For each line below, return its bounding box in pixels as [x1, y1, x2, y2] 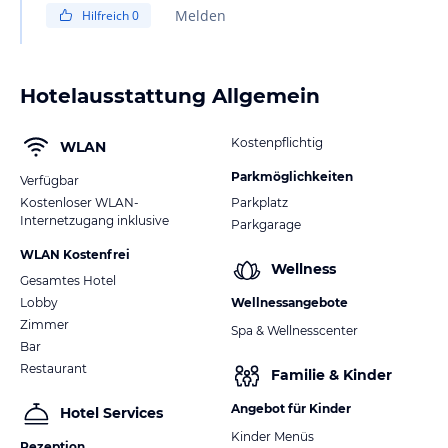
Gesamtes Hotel [20, 272, 116, 288]
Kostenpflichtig [231, 134, 323, 150]
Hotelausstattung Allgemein [20, 83, 320, 108]
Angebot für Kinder [231, 400, 351, 416]
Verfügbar [20, 172, 79, 188]
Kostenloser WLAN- [20, 194, 139, 210]
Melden [175, 5, 226, 25]
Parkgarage [231, 216, 301, 232]
